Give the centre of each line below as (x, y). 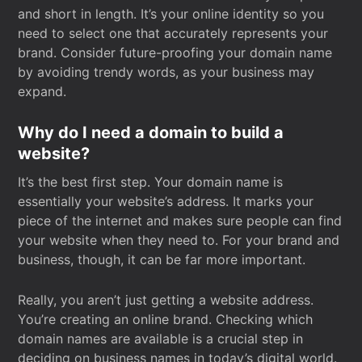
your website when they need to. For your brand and (179, 240)
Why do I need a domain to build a (151, 133)
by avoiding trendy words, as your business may (166, 72)
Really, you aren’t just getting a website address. (166, 300)
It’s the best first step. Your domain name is (151, 182)
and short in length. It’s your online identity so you (171, 14)
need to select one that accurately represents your (173, 33)
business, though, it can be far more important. (162, 259)
